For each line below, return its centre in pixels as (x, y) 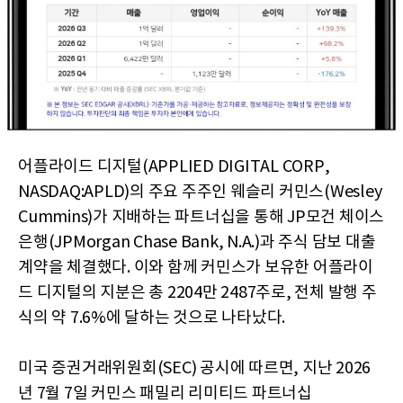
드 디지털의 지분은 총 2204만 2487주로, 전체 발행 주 (197, 293)
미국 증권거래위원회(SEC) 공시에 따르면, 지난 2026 (194, 369)
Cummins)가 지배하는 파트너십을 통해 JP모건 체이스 (201, 218)
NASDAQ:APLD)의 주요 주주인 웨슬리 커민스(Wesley (200, 193)
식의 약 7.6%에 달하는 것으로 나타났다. (152, 318)
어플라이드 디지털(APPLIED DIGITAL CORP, (174, 167)
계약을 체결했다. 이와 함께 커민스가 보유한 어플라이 (196, 268)
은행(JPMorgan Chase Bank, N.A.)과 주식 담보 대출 (197, 243)
